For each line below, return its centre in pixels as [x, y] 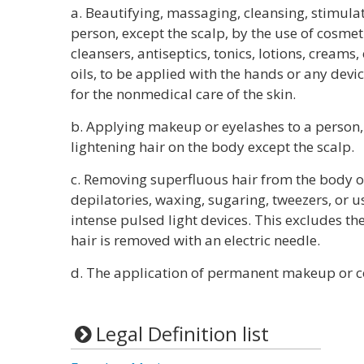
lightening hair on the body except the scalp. [212, 147]
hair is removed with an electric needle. [195, 240]
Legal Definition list [182, 334]
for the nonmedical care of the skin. [183, 94]
